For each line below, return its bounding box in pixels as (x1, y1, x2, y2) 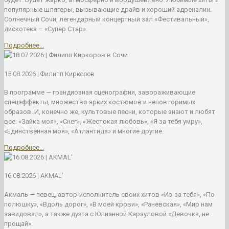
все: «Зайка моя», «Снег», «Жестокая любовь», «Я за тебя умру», (4, 118, 202, 125)
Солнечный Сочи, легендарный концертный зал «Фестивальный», (4, 15, 209, 24)
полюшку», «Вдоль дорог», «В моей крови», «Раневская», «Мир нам (4, 200, 213, 208)
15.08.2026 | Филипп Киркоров (4, 70, 95, 78)
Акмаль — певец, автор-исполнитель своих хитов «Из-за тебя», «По (4, 190, 215, 198)
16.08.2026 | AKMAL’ (4, 172, 63, 180)
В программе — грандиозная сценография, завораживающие (4, 88, 195, 96)
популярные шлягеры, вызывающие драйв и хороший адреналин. (4, 6, 212, 14)
